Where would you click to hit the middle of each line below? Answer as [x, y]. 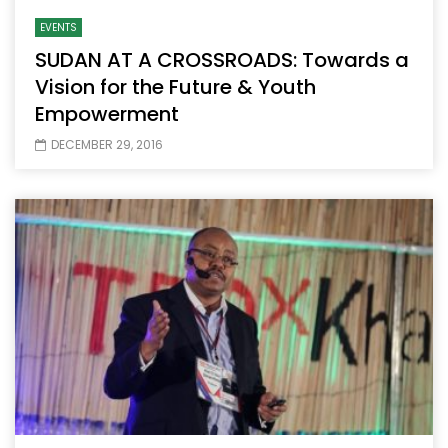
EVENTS [58, 28]
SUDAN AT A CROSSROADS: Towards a [222, 60]
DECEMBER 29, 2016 [107, 145]
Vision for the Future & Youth [175, 87]
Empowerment [107, 114]
